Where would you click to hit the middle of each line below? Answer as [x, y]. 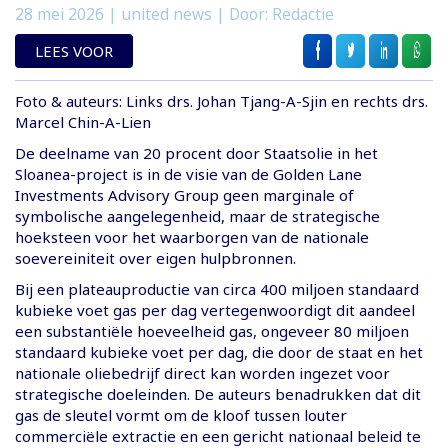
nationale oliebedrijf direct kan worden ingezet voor [202, 373]
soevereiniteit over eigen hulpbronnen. [155, 258]
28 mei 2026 [59, 15]
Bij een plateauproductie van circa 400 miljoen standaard [217, 289]
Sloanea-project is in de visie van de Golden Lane [188, 174]
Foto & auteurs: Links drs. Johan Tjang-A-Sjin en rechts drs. [221, 101]
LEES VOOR [74, 51]
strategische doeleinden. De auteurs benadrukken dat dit [218, 394]
